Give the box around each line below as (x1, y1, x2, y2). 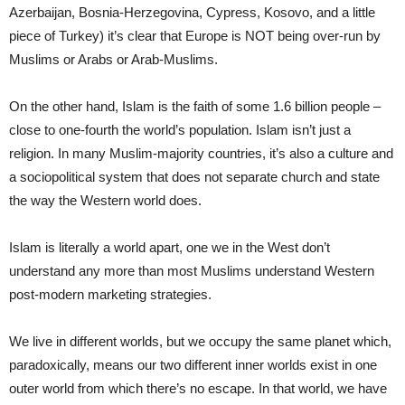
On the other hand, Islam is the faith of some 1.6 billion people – (9, 99, 381, 115)
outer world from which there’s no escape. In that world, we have (9, 381, 387, 397)
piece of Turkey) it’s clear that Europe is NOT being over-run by (9, 28, 381, 44)
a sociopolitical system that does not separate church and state (9, 169, 380, 185)
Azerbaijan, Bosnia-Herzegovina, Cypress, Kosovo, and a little (9, 5, 375, 21)
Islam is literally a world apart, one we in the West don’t (9, 240, 330, 256)
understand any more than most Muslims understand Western (9, 263, 374, 279)
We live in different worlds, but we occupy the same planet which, (9, 334, 391, 350)
